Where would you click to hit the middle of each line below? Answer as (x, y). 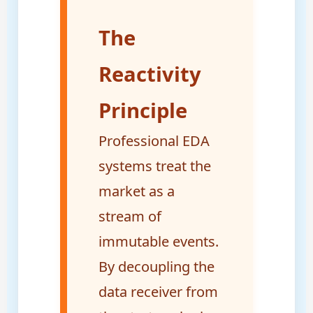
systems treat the (154, 166)
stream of (130, 217)
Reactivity (150, 74)
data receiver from (158, 292)
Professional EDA (154, 141)
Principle (143, 111)
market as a (136, 191)
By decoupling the (156, 267)
